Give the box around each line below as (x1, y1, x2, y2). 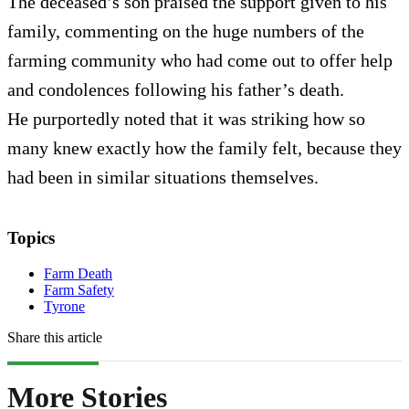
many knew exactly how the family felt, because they (7, 137, 402, 158)
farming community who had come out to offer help (7, 49, 393, 70)
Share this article (7, 329, 102, 345)
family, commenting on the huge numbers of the (7, 20, 364, 41)
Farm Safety (44, 281, 114, 298)
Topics (7, 227, 55, 247)
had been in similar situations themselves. (7, 166, 319, 187)
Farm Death (44, 265, 112, 281)
